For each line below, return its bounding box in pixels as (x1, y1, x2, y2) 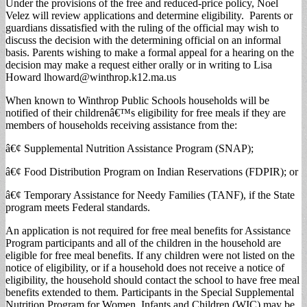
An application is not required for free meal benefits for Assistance (5, 224, 291, 236)
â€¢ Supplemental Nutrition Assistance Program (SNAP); (5, 142, 254, 154)
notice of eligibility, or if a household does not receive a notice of (5, 261, 284, 273)
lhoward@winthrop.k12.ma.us (44, 71, 176, 83)
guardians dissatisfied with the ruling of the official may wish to (5, 21, 279, 34)
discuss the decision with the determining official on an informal (5, 34, 281, 46)
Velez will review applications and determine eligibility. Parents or (5, 9, 293, 21)
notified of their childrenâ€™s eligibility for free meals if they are (5, 106, 286, 119)
